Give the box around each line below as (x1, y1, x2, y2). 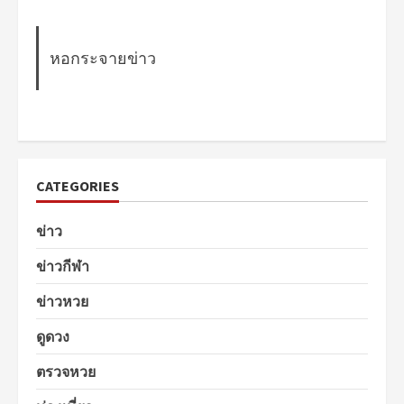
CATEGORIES (36, 176, 119, 195)
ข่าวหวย (36, 291, 88, 310)
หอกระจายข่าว (49, 47, 156, 68)
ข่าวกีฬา (36, 256, 89, 275)
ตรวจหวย (36, 362, 96, 381)
